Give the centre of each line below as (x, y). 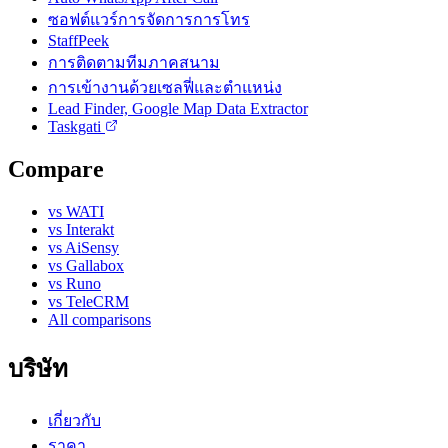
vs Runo (74, 283)
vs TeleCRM (88, 301)
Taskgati (76, 126)
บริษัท (38, 368)
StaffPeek (78, 40)
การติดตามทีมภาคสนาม (134, 62)
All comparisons (99, 319)
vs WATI (76, 211)
